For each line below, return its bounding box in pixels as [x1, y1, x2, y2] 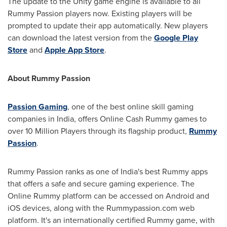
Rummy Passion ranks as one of [8, 165, 121, 177]
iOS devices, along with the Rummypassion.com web [8, 202, 195, 214]
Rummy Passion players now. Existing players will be [8, 7, 192, 19]
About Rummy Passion [8, 72, 90, 84]
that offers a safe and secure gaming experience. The [8, 177, 195, 190]
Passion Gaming [8, 100, 67, 112]
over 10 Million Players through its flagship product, [8, 125, 189, 137]
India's [121, 165, 143, 177]
